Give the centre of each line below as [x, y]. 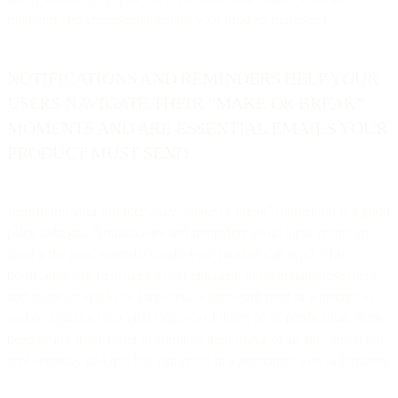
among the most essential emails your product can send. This [176, 253]
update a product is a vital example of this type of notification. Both [195, 317]
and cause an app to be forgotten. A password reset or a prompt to [190, 296]
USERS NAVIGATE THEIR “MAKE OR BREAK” [186, 103]
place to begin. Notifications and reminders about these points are [189, 232]
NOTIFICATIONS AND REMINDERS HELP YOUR [193, 78]
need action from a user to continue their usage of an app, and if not [195, 338]
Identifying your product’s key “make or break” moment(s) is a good [199, 211]
